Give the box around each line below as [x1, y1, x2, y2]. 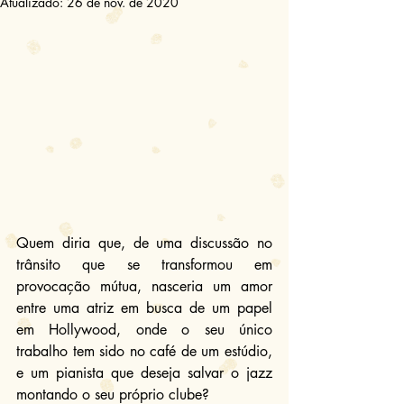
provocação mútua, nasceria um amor [16, 276, 272, 296]
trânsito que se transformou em [16, 254, 272, 274]
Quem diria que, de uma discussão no [16, 233, 272, 252]
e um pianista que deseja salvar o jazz [16, 363, 272, 382]
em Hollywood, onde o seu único [16, 319, 272, 339]
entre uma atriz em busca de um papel [16, 298, 272, 317]
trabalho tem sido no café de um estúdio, [16, 341, 272, 361]
